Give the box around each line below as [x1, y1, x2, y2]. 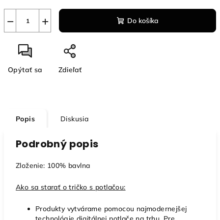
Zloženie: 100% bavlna [16, 161, 90, 170]
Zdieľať [58, 65, 82, 74]
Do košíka [127, 16, 159, 25]
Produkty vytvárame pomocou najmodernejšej [35, 204, 187, 213]
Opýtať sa [8, 65, 43, 74]
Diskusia [60, 114, 89, 123]
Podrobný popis [16, 137, 99, 151]
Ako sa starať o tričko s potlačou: [16, 183, 126, 192]
